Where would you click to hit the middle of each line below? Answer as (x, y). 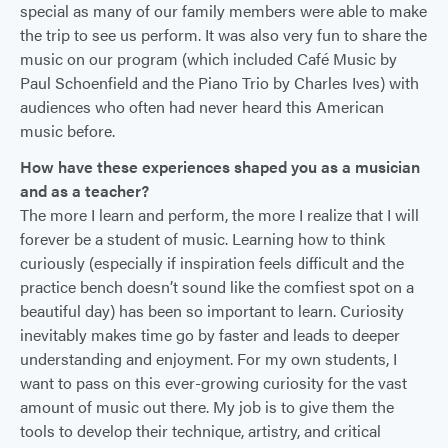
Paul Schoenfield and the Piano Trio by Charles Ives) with (219, 82)
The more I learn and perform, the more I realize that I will (219, 214)
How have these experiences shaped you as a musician (220, 166)
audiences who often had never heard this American (202, 106)
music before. (67, 130)
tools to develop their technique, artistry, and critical (200, 430)
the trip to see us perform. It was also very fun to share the (223, 34)
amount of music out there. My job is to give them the (207, 406)
